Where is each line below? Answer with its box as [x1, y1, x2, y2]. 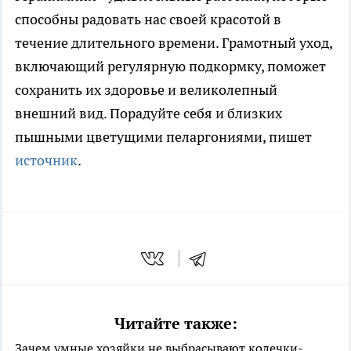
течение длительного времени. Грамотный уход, [15, 33, 332, 52]
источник [15, 150, 78, 169]
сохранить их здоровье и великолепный [15, 80, 277, 99]
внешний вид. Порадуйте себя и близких [15, 103, 282, 122]
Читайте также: [114, 313, 237, 335]
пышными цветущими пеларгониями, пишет [15, 127, 312, 146]
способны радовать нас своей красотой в [15, 9, 281, 28]
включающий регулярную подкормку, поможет [15, 56, 326, 75]
